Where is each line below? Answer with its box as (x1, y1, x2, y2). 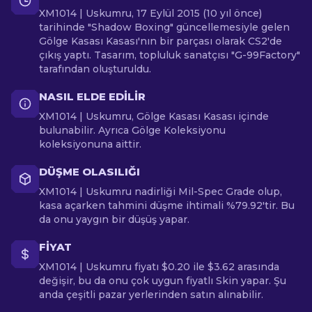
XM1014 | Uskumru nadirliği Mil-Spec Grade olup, (39, 185, 282, 198)
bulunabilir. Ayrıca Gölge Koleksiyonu (39, 124, 226, 136)
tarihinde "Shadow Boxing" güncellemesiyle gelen (39, 21, 290, 33)
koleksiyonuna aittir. (39, 138, 141, 150)
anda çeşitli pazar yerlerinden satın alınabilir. (39, 288, 263, 301)
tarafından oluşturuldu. (39, 63, 151, 75)
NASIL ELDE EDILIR (39, 90, 146, 103)
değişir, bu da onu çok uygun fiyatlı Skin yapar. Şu (39, 274, 286, 287)
